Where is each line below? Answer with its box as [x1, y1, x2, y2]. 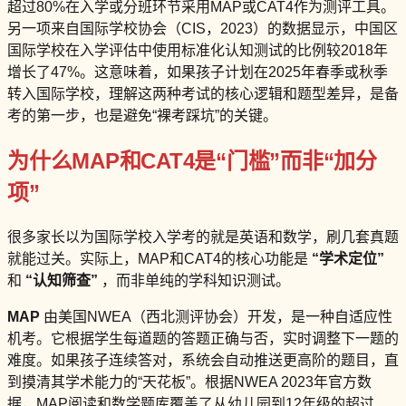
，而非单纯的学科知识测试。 [98, 272, 290, 288]
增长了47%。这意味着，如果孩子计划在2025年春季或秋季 [7, 63, 388, 80]
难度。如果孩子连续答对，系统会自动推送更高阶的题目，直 [7, 352, 399, 368]
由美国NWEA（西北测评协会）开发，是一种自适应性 [40, 308, 392, 324]
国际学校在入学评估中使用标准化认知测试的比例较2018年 [7, 42, 388, 58]
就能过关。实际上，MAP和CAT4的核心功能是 [7, 250, 312, 266]
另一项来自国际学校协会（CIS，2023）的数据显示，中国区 [7, 20, 398, 36]
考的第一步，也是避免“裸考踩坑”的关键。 [7, 107, 277, 123]
